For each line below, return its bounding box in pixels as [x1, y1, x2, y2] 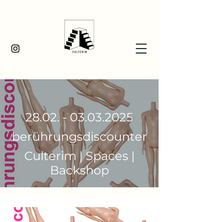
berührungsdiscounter [11, 129, 147, 144]
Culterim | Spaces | [24, 149, 135, 163]
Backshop [50, 163, 109, 177]
